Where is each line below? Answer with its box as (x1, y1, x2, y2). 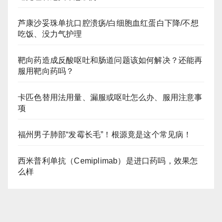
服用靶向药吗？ (18, 66, 74, 75)
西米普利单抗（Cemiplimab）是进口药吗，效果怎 (18, 156, 198, 165)
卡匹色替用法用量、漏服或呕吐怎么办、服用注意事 (18, 93, 203, 102)
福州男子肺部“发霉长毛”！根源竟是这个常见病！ (18, 130, 192, 139)
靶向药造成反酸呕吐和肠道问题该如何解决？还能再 (18, 55, 203, 64)
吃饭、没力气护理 (18, 29, 82, 38)
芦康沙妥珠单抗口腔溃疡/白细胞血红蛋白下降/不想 (18, 18, 199, 27)
